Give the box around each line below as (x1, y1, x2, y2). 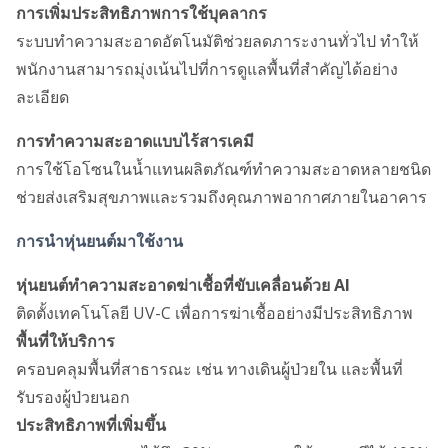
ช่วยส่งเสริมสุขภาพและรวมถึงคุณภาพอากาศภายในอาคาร (16, 186, 427, 208)
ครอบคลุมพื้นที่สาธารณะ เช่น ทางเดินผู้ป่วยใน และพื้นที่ (16, 358, 403, 380)
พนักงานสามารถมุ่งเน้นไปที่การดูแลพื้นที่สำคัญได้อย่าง (16, 58, 398, 80)
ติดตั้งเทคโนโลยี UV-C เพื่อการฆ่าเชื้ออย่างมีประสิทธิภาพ (16, 302, 413, 324)
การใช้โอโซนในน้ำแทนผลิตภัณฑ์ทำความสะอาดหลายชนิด (16, 158, 431, 180)
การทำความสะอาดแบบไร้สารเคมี (16, 130, 254, 152)
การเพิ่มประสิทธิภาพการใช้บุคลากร (16, 2, 267, 24)
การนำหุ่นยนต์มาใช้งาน (16, 230, 183, 252)
